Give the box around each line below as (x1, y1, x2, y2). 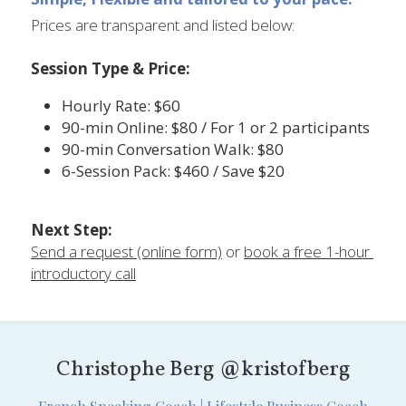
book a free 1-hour (244, 240, 370, 262)
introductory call (31, 262, 136, 284)
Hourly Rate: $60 (180, 94, 207, 116)
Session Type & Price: (31, 57, 190, 79)
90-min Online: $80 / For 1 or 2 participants (62, 116, 370, 138)
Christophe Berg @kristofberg (55, 353, 351, 385)
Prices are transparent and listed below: (31, 14, 295, 35)
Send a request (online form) (31, 240, 222, 262)
